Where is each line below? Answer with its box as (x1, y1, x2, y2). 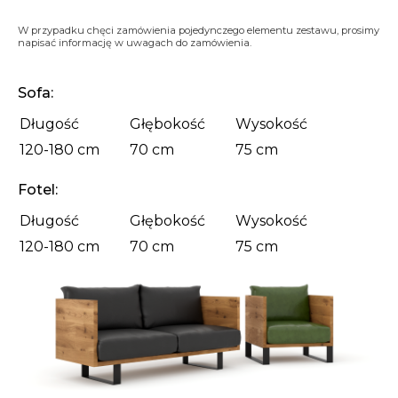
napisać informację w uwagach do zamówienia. (18, 36, 251, 50)
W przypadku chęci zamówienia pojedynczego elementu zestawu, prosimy (18, 24, 379, 37)
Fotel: (18, 181, 58, 199)
